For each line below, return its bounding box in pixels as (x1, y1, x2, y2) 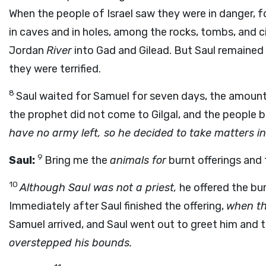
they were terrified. (9, 62, 101, 75)
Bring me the (45, 154, 110, 167)
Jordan (9, 44, 46, 57)
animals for (110, 154, 166, 167)
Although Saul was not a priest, (20, 181, 177, 194)
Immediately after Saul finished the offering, (9, 199, 226, 213)
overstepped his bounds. (9, 236, 132, 249)
